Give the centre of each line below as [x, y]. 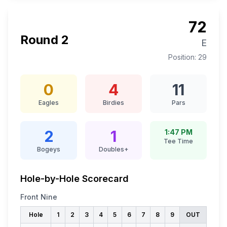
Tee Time [178, 141]
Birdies [113, 103]
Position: [183, 57]
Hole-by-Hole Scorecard [74, 179]
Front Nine [39, 197]
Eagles [49, 103]
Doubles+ [113, 149]
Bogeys [49, 149]
